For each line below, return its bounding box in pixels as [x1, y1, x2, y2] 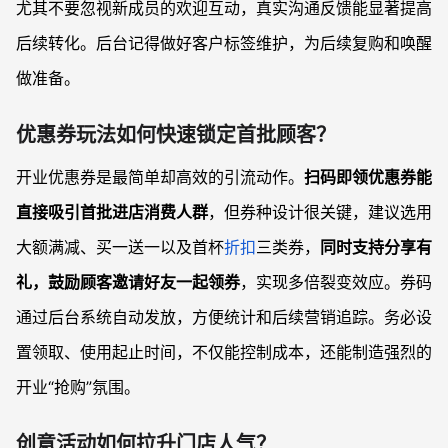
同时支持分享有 [320, 237, 432, 258]
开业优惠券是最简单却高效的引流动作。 [16, 167, 304, 188]
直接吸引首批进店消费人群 [16, 202, 208, 223]
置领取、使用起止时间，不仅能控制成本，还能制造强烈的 [16, 342, 432, 363]
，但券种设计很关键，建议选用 [208, 202, 432, 223]
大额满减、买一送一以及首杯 [16, 237, 224, 258]
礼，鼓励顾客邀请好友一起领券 [16, 272, 240, 293]
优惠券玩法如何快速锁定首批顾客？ [16, 123, 336, 148]
